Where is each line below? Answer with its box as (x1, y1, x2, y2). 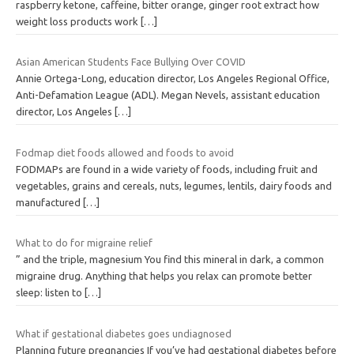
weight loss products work (16, 15, 141, 27)
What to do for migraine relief (16, 237, 153, 249)
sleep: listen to (16, 287, 85, 299)
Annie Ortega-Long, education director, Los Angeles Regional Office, (16, 73, 330, 85)
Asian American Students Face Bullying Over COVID (16, 56, 246, 68)
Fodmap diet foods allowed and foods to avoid (16, 146, 234, 158)
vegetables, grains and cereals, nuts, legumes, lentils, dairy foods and (16, 179, 332, 191)
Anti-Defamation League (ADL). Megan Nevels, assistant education (16, 89, 320, 101)
